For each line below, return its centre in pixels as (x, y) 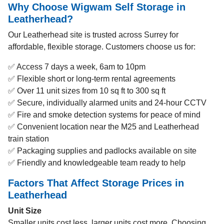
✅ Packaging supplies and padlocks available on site (102, 151)
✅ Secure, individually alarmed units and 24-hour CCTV (107, 103)
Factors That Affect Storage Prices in (96, 183)
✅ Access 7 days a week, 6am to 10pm (77, 67)
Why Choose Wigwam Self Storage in (97, 7)
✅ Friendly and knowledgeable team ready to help (97, 163)
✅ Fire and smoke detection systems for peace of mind (104, 115)
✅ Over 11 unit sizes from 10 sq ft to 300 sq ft (87, 91)
